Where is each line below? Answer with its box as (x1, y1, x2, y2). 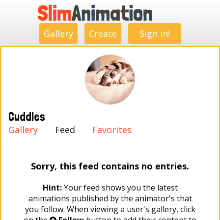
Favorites (92, 124, 132, 136)
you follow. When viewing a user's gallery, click (25, 204, 195, 215)
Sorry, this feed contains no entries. (31, 160, 189, 172)
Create (88, 27, 117, 39)
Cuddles (8, 110, 45, 124)
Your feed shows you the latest (61, 182, 178, 193)
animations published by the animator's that (28, 193, 192, 204)
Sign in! (139, 27, 170, 39)
